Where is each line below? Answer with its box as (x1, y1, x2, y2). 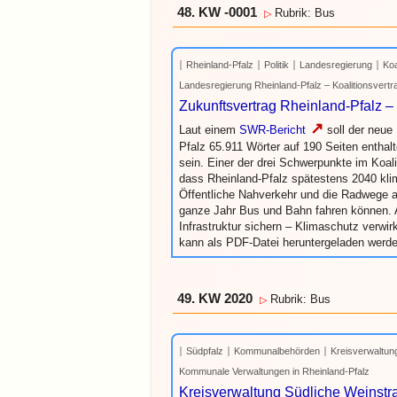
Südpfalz (186, 346, 223, 356)
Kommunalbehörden (234, 346, 320, 356)
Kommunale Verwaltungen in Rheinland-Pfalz (179, 366, 370, 377)
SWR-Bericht (239, 123, 306, 136)
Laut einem (179, 123, 239, 136)
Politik (264, 59, 289, 70)
